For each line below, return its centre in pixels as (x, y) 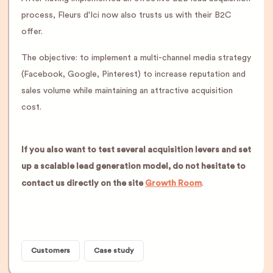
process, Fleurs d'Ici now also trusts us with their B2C (126, 16)
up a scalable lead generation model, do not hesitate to (133, 167)
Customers (51, 251)
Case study (114, 251)
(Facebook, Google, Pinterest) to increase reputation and (133, 75)
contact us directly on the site (83, 184)
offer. (32, 32)
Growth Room (173, 184)
